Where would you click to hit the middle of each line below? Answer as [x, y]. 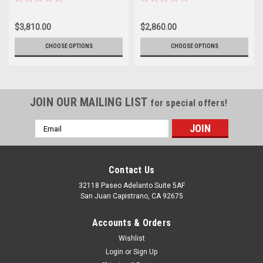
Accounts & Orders [131, 223]
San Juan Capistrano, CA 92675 [131, 196]
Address [50, 137]
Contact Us [131, 170]
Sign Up [146, 252]
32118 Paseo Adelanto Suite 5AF [131, 186]
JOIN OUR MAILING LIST [90, 102]
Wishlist [131, 238]
